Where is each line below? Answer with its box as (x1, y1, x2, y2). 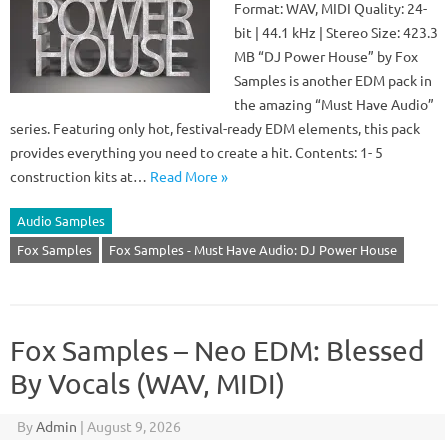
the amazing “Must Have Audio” (234, 95, 434, 113)
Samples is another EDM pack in (234, 71, 432, 89)
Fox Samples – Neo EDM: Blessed (10, 334, 424, 367)
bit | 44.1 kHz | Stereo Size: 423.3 (234, 23, 438, 41)
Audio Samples (17, 212, 105, 229)
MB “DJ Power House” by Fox (234, 47, 418, 65)
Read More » (150, 167, 228, 185)
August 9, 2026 (86, 417, 181, 435)
